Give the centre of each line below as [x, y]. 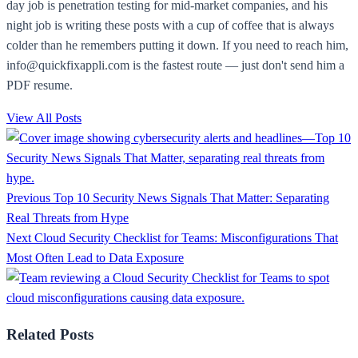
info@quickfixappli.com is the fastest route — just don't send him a [175, 66]
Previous [30, 198]
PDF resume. [40, 86]
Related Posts [50, 335]
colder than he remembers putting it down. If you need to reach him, [177, 46]
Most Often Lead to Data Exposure [95, 258]
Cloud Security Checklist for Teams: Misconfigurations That [186, 238]
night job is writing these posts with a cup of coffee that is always [170, 26]
